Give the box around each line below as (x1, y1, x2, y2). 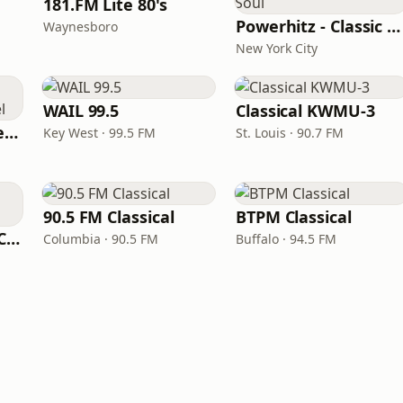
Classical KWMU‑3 (236, 100, 375, 121)
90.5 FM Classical (43, 206, 175, 228)
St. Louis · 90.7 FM (236, 124, 344, 141)
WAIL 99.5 (43, 100, 120, 121)
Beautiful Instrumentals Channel (4, 121, 19, 143)
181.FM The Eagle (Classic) (6, 228, 21, 249)
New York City (236, 40, 318, 57)
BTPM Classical (236, 206, 352, 228)
